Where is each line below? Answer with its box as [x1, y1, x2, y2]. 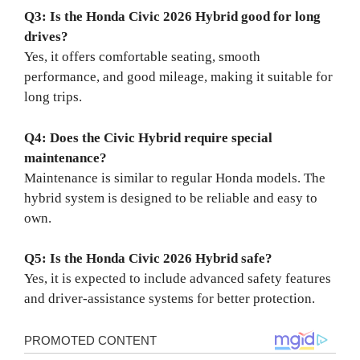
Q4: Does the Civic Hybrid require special [24, 129, 272, 145]
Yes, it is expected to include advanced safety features [24, 271, 331, 287]
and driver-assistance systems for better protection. [24, 291, 315, 307]
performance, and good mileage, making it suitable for [24, 69, 333, 85]
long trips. [24, 89, 82, 105]
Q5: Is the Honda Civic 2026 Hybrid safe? [24, 251, 272, 267]
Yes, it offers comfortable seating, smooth [24, 49, 260, 65]
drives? [24, 29, 68, 45]
